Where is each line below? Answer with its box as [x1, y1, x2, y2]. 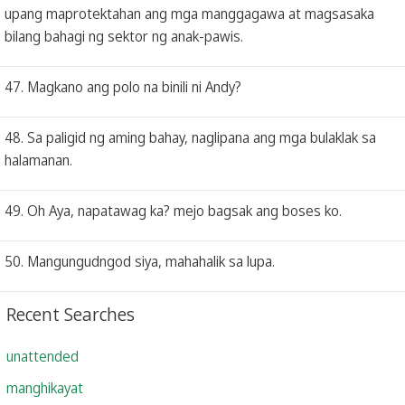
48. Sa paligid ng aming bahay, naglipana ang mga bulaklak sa [5, 127, 376, 147]
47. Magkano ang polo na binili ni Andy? [5, 76, 241, 97]
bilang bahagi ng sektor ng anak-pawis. [5, 25, 243, 46]
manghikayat [6, 377, 83, 398]
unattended [6, 345, 79, 366]
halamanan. [5, 149, 72, 170]
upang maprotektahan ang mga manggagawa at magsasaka [5, 3, 374, 24]
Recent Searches [6, 301, 135, 326]
